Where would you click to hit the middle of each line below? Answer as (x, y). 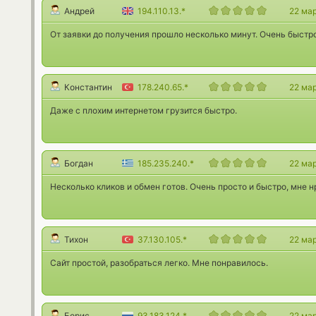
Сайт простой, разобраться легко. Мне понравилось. (159, 263)
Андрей (79, 11)
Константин (88, 87)
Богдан (79, 163)
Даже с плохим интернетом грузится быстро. (144, 110)
